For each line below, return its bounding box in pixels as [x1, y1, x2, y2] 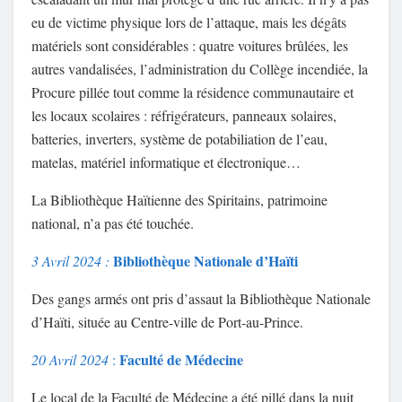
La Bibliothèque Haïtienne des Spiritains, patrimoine [31, 190, 328, 210]
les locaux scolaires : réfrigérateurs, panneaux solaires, [31, 106, 336, 126]
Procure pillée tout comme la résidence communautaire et [31, 83, 354, 102]
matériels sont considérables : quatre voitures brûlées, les [31, 36, 348, 56]
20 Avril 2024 [31, 350, 109, 370]
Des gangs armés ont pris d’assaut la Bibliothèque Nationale [31, 289, 371, 309]
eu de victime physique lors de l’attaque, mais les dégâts [31, 13, 346, 32]
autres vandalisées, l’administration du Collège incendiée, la [31, 59, 368, 79]
